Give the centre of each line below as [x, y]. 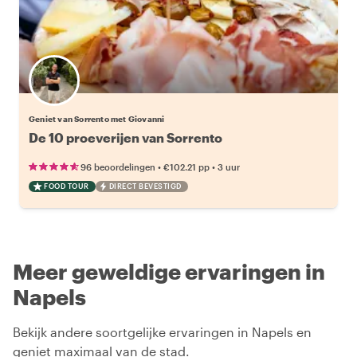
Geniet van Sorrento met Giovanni [97, 118]
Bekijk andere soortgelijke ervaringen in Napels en [162, 331]
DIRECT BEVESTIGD [145, 186]
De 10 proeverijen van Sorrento [126, 137]
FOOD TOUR [67, 186]
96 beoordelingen [118, 167]
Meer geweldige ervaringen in [169, 271]
